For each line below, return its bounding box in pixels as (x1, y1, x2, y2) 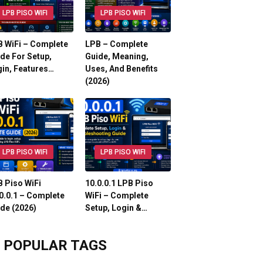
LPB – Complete (85, 39, 148, 49)
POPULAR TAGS (4, 237, 107, 254)
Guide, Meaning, (85, 51, 149, 61)
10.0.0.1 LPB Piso (85, 178, 153, 188)
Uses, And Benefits (85, 63, 158, 73)
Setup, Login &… (85, 203, 147, 213)
